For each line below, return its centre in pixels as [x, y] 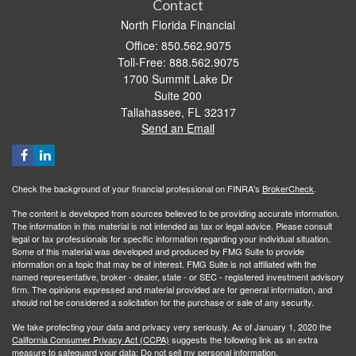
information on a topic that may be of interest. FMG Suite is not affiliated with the [164, 263]
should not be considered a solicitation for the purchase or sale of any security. [163, 302]
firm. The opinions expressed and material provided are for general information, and [172, 289]
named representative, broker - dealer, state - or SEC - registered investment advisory [178, 276]
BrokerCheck [288, 188]
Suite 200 [178, 95]
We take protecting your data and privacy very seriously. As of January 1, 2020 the [172, 326]
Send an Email [178, 128]
